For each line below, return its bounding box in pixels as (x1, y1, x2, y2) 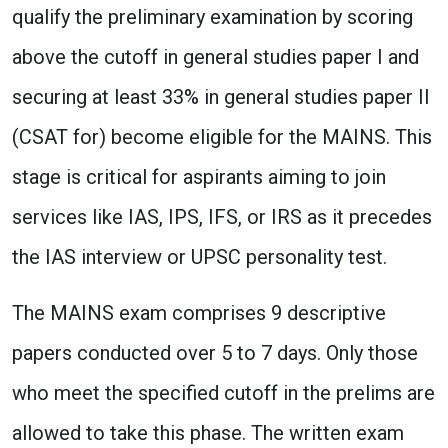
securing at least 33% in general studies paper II (12, 85, 430, 109)
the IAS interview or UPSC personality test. (12, 245, 387, 269)
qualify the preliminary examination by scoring (12, 5, 413, 29)
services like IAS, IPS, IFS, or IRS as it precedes (12, 205, 432, 229)
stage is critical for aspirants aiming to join (12, 165, 386, 189)
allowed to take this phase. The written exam (12, 421, 404, 445)
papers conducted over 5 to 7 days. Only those (12, 341, 418, 365)
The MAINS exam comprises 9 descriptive (12, 301, 386, 325)
